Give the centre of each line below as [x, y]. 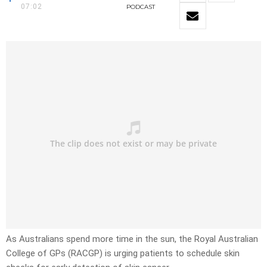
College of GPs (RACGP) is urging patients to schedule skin [123, 254]
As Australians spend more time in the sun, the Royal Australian [132, 239]
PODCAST [140, 7]
